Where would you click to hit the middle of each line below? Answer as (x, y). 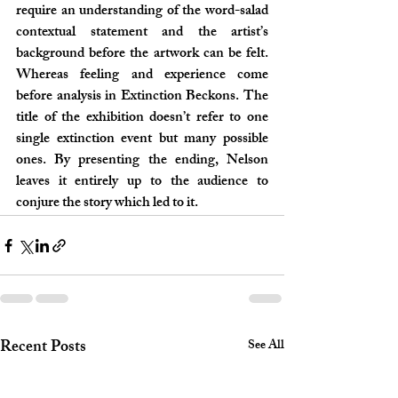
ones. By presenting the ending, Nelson (142, 161)
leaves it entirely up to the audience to (142, 183)
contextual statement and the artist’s (142, 33)
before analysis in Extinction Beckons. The (142, 97)
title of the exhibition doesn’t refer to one (142, 119)
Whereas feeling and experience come (142, 76)
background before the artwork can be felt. (142, 55)
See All (266, 346)
